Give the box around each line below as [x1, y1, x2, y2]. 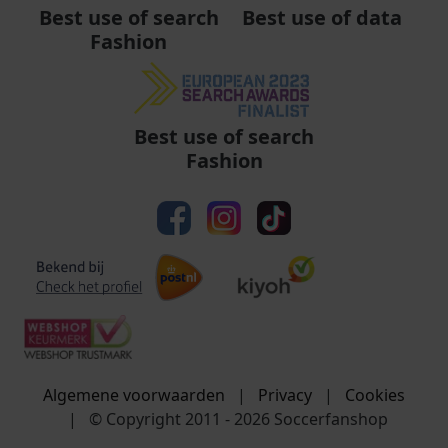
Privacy [258, 384, 316, 407]
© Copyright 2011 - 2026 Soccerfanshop [85, 408, 388, 431]
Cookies [345, 384, 405, 407]
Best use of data [242, 4, 402, 32]
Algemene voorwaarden [43, 384, 229, 407]
